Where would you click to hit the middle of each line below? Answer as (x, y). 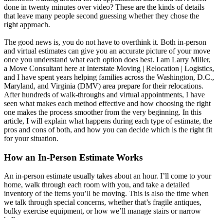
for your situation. (31, 138)
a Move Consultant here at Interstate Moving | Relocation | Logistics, (109, 68)
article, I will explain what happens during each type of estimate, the (108, 121)
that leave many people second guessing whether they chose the (101, 16)
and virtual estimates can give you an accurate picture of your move (107, 51)
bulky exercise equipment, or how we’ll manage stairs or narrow (102, 211)
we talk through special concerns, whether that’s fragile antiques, (103, 202)
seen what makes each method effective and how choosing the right (107, 103)
